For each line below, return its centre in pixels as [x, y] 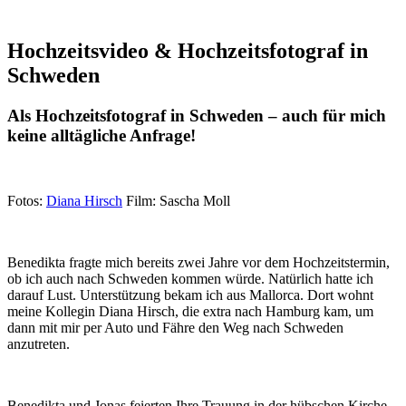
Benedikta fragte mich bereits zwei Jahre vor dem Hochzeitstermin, [198, 263]
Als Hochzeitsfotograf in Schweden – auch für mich [197, 115]
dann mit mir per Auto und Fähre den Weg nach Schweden [175, 328]
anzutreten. [39, 344]
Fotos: [27, 201]
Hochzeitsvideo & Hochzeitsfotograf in [188, 50]
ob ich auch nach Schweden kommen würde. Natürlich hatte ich [190, 279]
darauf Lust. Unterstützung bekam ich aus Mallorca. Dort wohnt [190, 295]
